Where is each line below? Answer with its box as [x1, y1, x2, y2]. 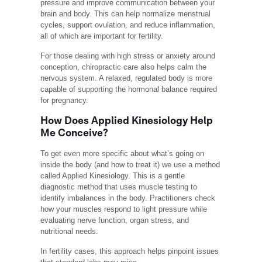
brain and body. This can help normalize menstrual [40, 9, 211, 19]
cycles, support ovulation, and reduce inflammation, [40, 20, 216, 30]
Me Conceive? [40, 126, 109, 140]
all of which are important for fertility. [40, 32, 164, 41]
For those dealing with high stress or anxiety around [40, 51, 216, 61]
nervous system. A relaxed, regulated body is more [40, 74, 213, 83]
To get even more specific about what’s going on [40, 149, 205, 158]
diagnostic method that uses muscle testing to [40, 182, 198, 192]
